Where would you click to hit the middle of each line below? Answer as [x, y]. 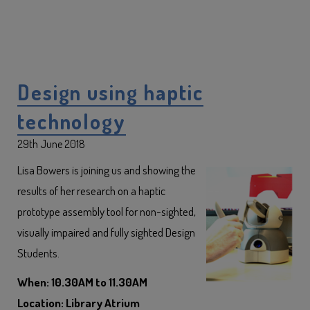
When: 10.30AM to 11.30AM [82, 282]
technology [72, 121]
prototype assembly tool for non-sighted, [107, 211]
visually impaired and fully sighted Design [106, 232]
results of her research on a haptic [91, 191]
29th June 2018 [51, 144]
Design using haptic [110, 92]
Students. [38, 253]
